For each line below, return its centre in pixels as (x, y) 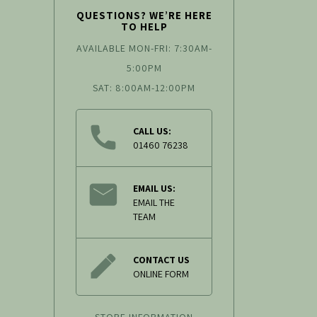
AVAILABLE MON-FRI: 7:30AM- (144, 48)
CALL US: (152, 131)
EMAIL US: (154, 189)
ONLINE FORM (161, 274)
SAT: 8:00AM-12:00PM (144, 88)
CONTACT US (161, 260)
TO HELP (144, 27)
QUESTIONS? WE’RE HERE (144, 16)
